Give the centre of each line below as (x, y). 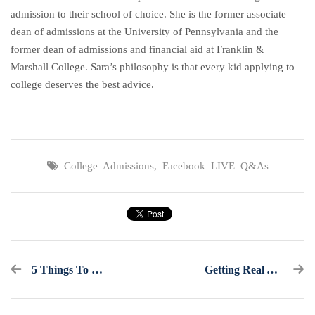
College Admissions (109, 166)
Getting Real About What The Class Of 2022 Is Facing (272, 270)
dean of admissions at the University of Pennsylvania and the (144, 31)
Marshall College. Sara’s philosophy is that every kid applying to (153, 66)
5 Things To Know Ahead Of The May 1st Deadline (97, 270)
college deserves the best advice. (82, 84)
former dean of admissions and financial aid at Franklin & (137, 49)
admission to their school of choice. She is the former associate (148, 14)
